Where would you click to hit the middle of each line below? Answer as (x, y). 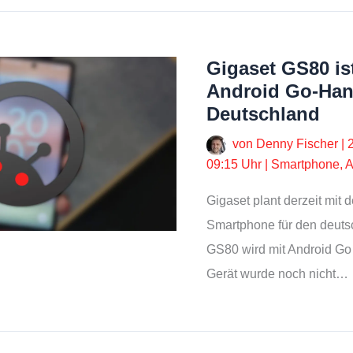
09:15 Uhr (234, 164)
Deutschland (263, 114)
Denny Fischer (299, 144)
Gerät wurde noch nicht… (277, 273)
